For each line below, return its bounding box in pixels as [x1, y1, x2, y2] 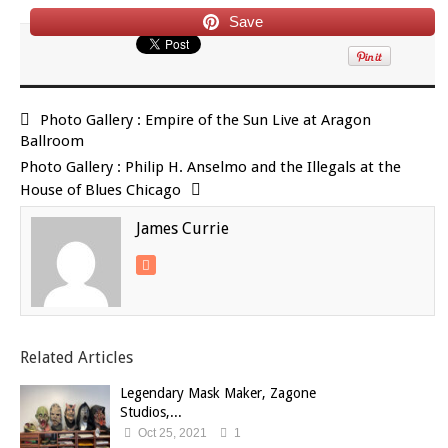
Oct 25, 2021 [135, 425, 207, 440]
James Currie [136, 218, 229, 238]
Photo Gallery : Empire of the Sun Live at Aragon [40, 110, 371, 129]
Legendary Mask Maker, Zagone [120, 384, 316, 401]
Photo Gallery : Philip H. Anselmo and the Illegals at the [20, 157, 401, 176]
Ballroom [20, 131, 84, 150]
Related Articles [20, 347, 133, 367]
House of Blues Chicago [20, 180, 181, 199]
